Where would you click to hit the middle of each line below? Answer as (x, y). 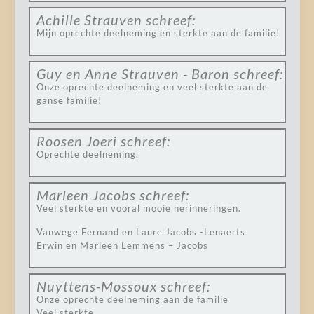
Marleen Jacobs (86, 195)
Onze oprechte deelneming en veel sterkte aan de (152, 87)
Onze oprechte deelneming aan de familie (132, 299)
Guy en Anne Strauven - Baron (133, 74)
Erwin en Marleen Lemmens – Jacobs (122, 245)
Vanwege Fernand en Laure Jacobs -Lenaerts (141, 232)
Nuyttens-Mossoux (96, 286)
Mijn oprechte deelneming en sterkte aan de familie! (158, 33)
